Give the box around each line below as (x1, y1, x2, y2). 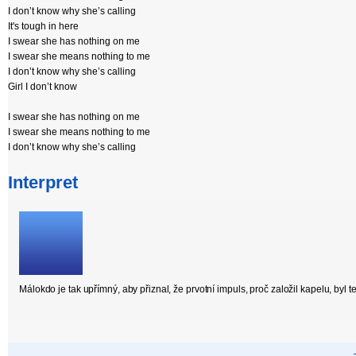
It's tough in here (8, 21, 79, 32)
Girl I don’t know (8, 81, 77, 92)
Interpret (8, 172, 78, 192)
